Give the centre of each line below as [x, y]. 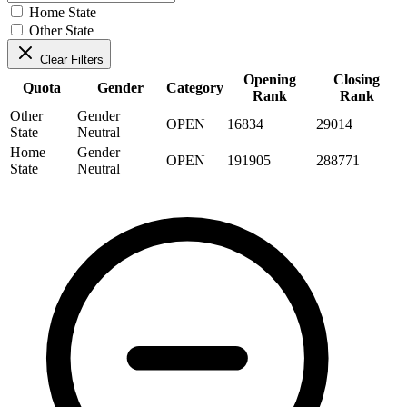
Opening [270, 79]
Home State [63, 12]
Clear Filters [72, 59]
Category [195, 87]
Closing [357, 79]
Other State [61, 30]
